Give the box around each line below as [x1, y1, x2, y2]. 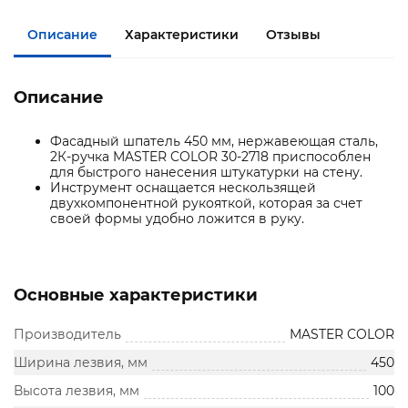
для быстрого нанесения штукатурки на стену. [50, 164, 362, 181]
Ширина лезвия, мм [14, 354, 148, 372]
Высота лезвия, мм [14, 382, 139, 400]
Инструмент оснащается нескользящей [50, 179, 316, 197]
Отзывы [266, 25, 321, 43]
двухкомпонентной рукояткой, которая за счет [50, 195, 362, 212]
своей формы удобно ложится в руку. [50, 210, 304, 228]
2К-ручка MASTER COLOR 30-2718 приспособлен [50, 148, 371, 166]
